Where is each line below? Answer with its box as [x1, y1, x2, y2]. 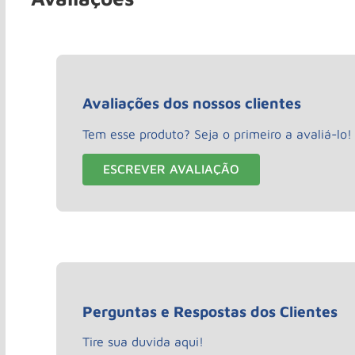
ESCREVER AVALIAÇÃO [103, 162, 239, 177]
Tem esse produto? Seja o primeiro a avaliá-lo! [82, 126, 352, 141]
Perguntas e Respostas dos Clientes [82, 302, 338, 320]
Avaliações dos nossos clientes [82, 94, 301, 113]
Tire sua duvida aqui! [82, 334, 204, 349]
